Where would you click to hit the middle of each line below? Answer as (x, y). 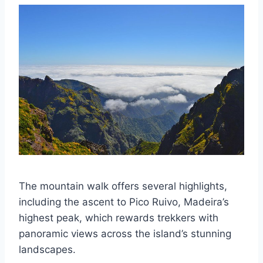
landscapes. (47, 250)
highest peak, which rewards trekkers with (119, 218)
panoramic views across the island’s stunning (125, 234)
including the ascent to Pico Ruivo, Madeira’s (124, 202)
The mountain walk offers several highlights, (123, 186)
